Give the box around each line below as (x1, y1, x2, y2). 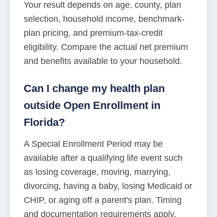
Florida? (24, 116, 65, 129)
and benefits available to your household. (24, 56, 182, 66)
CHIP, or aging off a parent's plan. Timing (24, 195, 182, 205)
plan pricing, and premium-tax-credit (24, 28, 163, 38)
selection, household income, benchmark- (24, 14, 185, 24)
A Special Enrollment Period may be (24, 139, 163, 149)
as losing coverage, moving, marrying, (24, 167, 170, 177)
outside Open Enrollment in (24, 99, 160, 112)
